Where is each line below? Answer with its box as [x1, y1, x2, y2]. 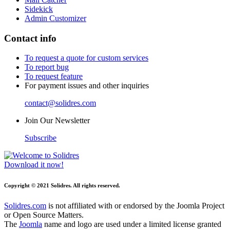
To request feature [25, 72, 83, 81]
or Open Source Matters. [4, 210, 84, 220]
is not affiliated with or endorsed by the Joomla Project [46, 201, 224, 210]
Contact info [4, 32, 56, 44]
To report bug [25, 63, 69, 72]
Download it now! [4, 160, 64, 169]
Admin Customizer [25, 14, 86, 23]
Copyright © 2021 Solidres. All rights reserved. [4, 182, 120, 189]
